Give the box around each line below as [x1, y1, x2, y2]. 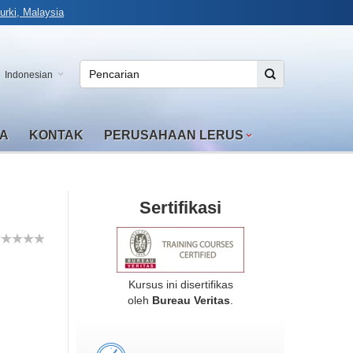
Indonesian [5, 69, 53, 80]
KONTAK [29, 128, 84, 142]
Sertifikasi [139, 198, 222, 217]
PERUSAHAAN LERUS [104, 128, 243, 142]
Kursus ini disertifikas [128, 278, 233, 291]
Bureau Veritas [152, 294, 231, 307]
